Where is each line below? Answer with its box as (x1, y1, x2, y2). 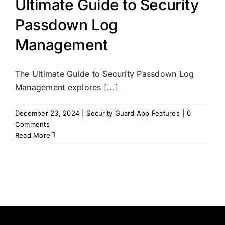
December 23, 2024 (15, 109, 80, 118)
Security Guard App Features (86, 109, 180, 118)
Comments (15, 120, 50, 129)
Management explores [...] (15, 82, 119, 93)
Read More (15, 131, 51, 140)
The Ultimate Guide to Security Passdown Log (15, 69, 194, 79)
